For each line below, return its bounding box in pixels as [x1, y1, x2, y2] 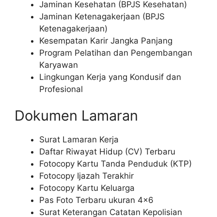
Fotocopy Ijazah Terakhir [39, 171, 134, 181]
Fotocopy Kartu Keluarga [39, 183, 135, 193]
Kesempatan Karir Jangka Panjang [39, 35, 172, 46]
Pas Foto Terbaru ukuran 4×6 [39, 195, 154, 205]
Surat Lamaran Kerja [39, 135, 119, 145]
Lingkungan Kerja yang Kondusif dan [39, 72, 181, 82]
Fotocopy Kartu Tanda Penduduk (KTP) [39, 159, 192, 169]
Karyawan [39, 60, 78, 70]
